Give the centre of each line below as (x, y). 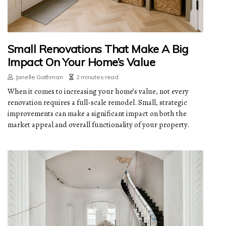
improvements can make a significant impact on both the (97, 114)
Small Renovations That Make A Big (98, 49)
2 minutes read (97, 77)
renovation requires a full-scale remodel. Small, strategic (97, 103)
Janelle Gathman (39, 77)
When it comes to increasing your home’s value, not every (98, 92)
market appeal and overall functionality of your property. (98, 125)
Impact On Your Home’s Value (81, 62)
